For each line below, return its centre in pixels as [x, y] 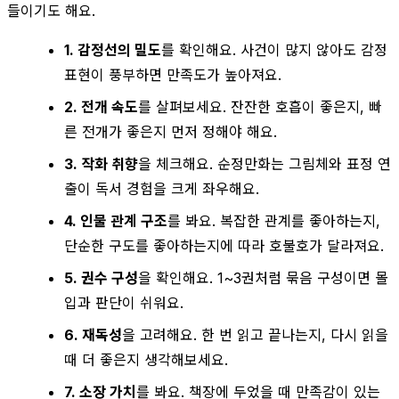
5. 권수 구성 [101, 277]
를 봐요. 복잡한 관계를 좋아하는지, [274, 220]
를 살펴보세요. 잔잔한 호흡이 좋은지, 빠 [260, 106]
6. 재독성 [93, 334]
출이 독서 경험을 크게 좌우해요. [162, 188]
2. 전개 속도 [101, 106]
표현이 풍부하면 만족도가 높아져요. [173, 74]
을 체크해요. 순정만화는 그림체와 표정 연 [265, 163]
